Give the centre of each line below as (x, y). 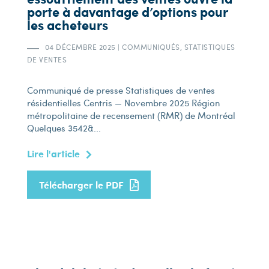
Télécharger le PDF (81, 185)
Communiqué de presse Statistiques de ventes (121, 90)
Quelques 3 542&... (64, 128)
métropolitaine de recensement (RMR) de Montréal (131, 115)
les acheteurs (67, 25)
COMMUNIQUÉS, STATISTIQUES (177, 47)
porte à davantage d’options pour (127, 12)
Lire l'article (53, 153)
